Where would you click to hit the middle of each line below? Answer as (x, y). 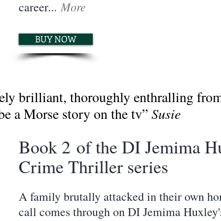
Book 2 (48, 147)
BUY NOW (56, 39)
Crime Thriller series (93, 166)
